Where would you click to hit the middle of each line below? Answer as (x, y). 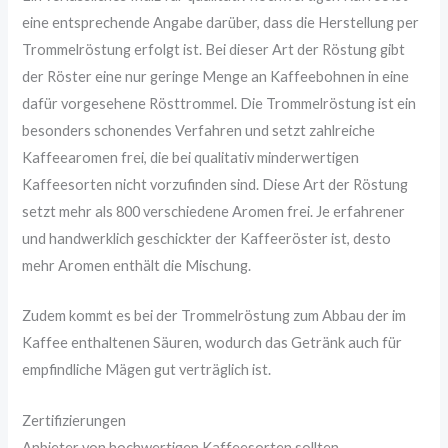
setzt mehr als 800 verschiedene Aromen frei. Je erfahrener (214, 212)
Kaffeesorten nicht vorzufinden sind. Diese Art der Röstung (215, 185)
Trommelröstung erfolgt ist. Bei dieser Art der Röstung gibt (214, 50)
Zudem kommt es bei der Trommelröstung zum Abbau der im (214, 316)
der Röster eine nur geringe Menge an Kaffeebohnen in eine (216, 77)
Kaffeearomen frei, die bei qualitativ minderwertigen (191, 158)
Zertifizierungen (74, 420)
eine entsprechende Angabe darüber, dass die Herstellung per (221, 23)
